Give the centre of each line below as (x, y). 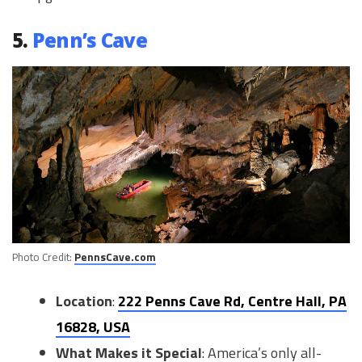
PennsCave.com (115, 257)
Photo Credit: (43, 257)
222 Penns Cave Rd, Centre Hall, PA (232, 301)
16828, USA (93, 327)
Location (84, 301)
